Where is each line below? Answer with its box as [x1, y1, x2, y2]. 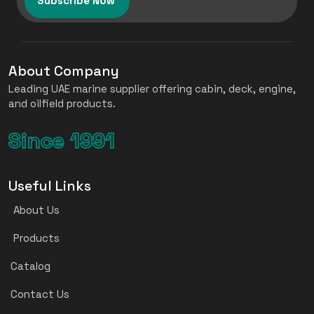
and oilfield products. [8, 97, 116, 111]
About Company [8, 62, 119, 81]
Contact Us [11, 287, 69, 301]
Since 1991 [8, 127, 115, 155]
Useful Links [8, 177, 91, 196]
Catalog [11, 259, 50, 273]
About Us [11, 203, 60, 217]
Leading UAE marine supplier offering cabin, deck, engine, [8, 82, 296, 96]
